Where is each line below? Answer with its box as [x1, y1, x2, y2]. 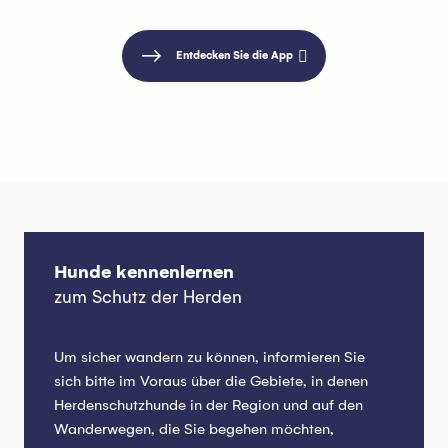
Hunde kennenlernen [54, 261, 234, 283]
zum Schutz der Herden [54, 287, 242, 308]
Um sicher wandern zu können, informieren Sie [54, 348, 365, 366]
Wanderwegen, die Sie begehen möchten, [54, 420, 334, 438]
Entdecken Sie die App [176, 49, 293, 62]
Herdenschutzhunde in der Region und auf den [54, 396, 363, 414]
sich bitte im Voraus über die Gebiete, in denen [54, 372, 368, 390]
